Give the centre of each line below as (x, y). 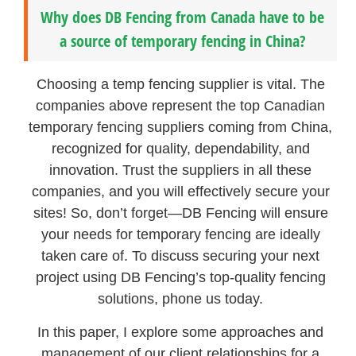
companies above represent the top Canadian (181, 106)
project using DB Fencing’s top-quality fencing (180, 278)
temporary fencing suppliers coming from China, (181, 128)
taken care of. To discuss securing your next (181, 256)
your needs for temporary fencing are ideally (180, 235)
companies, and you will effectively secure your (180, 192)
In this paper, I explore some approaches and (181, 332)
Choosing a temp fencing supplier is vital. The (180, 85)
